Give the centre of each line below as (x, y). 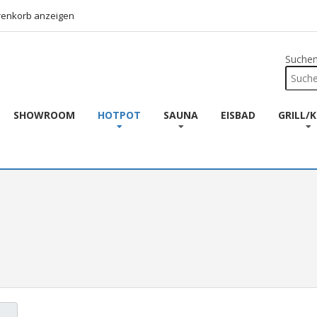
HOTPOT (120, 115)
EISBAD (238, 115)
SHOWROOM (45, 115)
